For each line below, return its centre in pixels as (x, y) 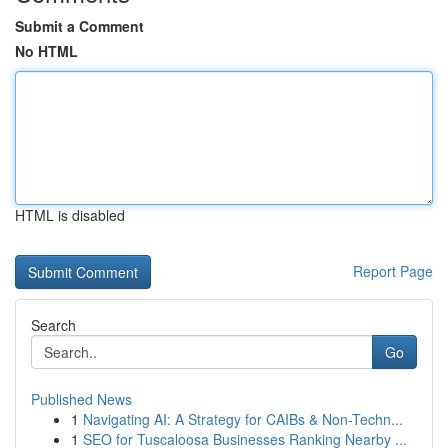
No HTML (46, 51)
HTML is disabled (70, 215)
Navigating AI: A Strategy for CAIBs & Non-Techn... (243, 419)
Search (53, 325)
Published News (81, 399)
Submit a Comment (79, 26)
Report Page (393, 271)
